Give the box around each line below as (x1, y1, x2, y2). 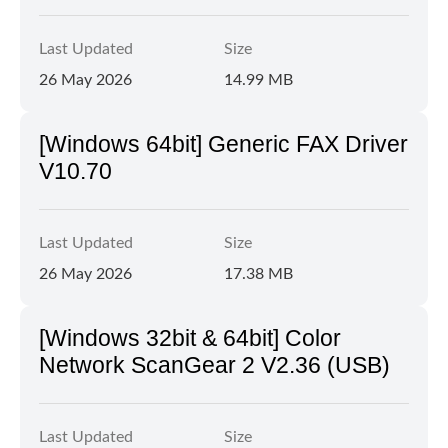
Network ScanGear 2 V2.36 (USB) (39, 352, 390, 378)
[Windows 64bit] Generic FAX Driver (39, 131, 408, 157)
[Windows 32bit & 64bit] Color (39, 325, 341, 351)
